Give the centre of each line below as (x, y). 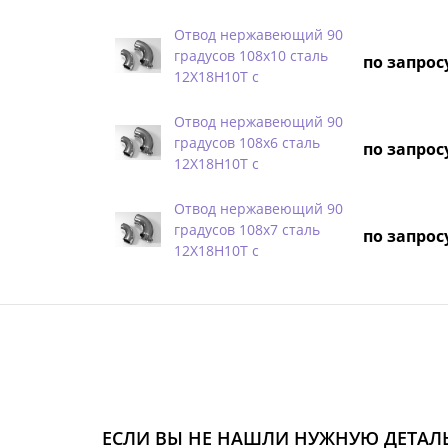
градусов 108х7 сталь (247, 229)
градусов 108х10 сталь (251, 55)
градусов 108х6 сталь (247, 142)
